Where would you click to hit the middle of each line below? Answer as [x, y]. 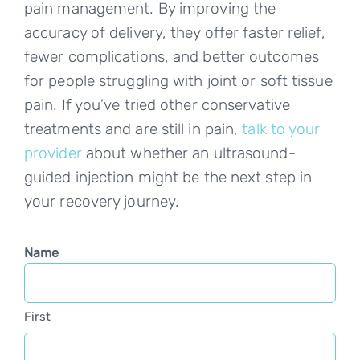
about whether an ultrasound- [188, 153]
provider [53, 153]
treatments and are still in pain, [133, 129]
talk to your [281, 129]
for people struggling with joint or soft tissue [178, 81]
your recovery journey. [104, 202]
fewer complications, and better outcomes [171, 57]
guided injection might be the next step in [168, 178]
